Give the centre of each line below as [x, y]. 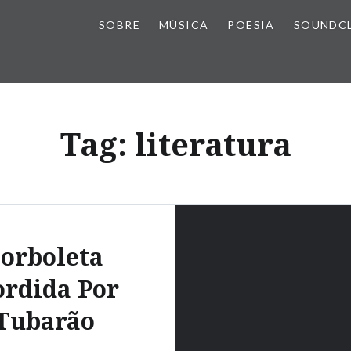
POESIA [251, 25]
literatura [213, 144]
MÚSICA [184, 25]
